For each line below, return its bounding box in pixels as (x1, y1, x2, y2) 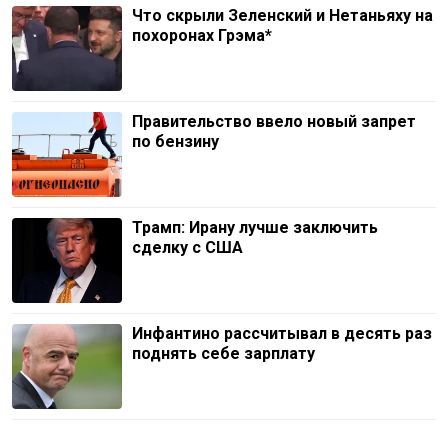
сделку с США (132, 238, 243, 257)
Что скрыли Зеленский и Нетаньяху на (132, 6, 433, 25)
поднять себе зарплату (132, 344, 315, 363)
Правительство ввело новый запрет (132, 112, 416, 131)
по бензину (132, 132, 219, 151)
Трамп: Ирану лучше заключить (132, 218, 378, 237)
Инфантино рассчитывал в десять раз (132, 324, 432, 343)
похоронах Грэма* (132, 26, 272, 45)
